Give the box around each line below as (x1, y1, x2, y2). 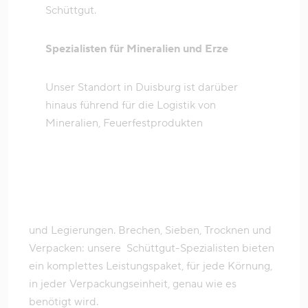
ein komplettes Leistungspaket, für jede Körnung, (29, 259, 272, 274)
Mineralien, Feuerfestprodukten (45, 116, 206, 131)
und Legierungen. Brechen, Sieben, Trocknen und (29, 223, 272, 238)
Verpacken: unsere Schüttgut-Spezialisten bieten (29, 241, 274, 256)
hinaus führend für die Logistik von (45, 98, 216, 113)
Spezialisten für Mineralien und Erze (45, 42, 228, 56)
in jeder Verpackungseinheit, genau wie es (29, 277, 236, 291)
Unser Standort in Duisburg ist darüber (45, 80, 238, 95)
